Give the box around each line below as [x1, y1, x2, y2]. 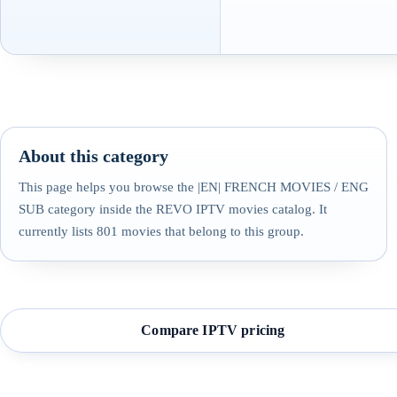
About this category [19, 145, 168, 166]
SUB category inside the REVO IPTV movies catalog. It [19, 201, 327, 216]
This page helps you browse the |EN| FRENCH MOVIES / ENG [19, 179, 369, 194]
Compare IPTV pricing [141, 323, 285, 339]
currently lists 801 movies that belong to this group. [19, 223, 304, 238]
